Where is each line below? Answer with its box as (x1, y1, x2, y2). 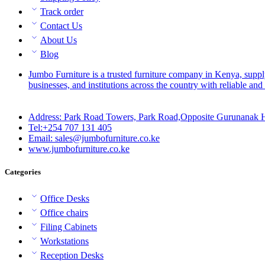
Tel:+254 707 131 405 (28, 122, 112, 132)
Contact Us (40, 20, 82, 31)
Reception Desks (40, 250, 104, 261)
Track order (40, 6, 83, 17)
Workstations (40, 236, 89, 247)
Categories (5, 167, 41, 177)
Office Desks (40, 193, 89, 204)
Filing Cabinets (40, 222, 97, 232)
